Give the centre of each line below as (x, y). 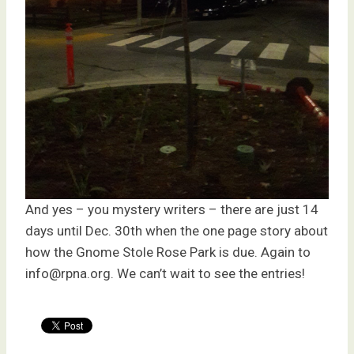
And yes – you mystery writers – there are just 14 (172, 210)
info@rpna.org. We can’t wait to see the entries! (165, 274)
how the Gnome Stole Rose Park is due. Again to (168, 252)
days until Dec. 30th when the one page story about (177, 231)
